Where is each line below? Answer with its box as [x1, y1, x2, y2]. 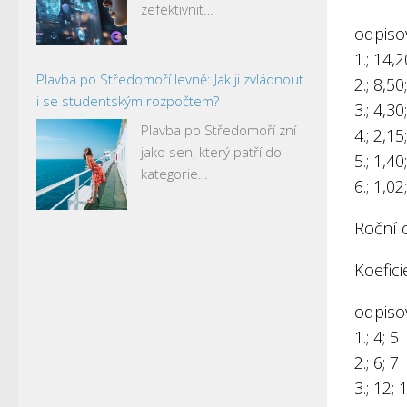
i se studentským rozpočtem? [36, 92, 219, 110]
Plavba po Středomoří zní [141, 120, 296, 139]
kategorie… [141, 164, 208, 183]
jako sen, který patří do [141, 142, 282, 161]
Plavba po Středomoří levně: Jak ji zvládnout [36, 70, 303, 88]
